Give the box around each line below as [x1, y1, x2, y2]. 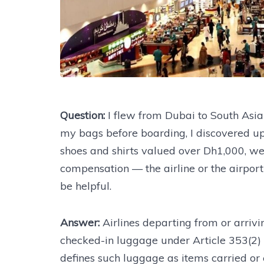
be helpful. [60, 179, 111, 193]
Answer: [60, 216, 103, 229]
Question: [60, 108, 105, 122]
